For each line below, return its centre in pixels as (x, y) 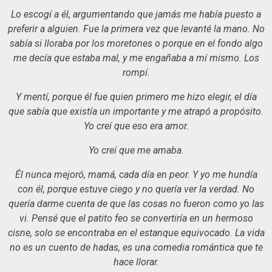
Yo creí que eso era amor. (136, 126)
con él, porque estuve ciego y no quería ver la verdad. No (136, 189)
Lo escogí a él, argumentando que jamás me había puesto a (136, 14)
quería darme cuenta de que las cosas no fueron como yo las (136, 203)
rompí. (136, 72)
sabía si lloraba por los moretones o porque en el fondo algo (136, 43)
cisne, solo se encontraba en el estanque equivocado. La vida (136, 233)
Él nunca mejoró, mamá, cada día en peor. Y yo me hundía (136, 174)
